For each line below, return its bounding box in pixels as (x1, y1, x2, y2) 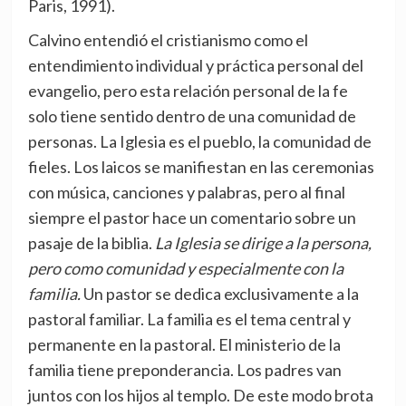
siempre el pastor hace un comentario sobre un (27, 208, 356, 228)
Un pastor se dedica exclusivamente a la (80, 284, 359, 304)
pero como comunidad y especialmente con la (27, 258, 343, 279)
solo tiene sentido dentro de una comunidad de (27, 106, 356, 127)
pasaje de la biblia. (27, 233, 155, 254)
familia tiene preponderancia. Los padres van (27, 360, 342, 381)
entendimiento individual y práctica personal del (27, 55, 363, 76)
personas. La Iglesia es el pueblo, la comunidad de (27, 131, 372, 152)
